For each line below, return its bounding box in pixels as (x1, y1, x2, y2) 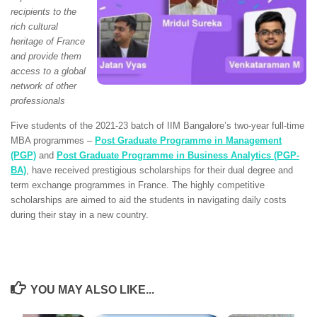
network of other (11, 81, 76, 92)
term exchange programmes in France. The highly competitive (11, 179, 265, 190)
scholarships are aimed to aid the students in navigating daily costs (11, 194, 287, 205)
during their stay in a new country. (11, 209, 149, 220)
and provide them (11, 51, 81, 62)
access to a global (11, 66, 86, 77)
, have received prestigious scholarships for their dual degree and (26, 164, 293, 175)
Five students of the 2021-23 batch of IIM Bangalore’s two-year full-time (11, 120, 304, 131)
